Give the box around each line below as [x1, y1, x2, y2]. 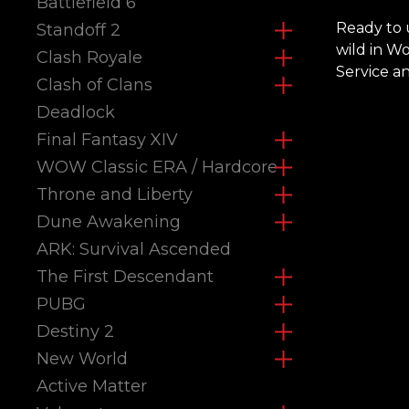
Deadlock [37, 102, 115, 122]
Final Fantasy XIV [37, 130, 178, 150]
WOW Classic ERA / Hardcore [37, 157, 278, 177]
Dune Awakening [37, 212, 181, 232]
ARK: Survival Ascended [37, 239, 231, 259]
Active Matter [37, 376, 147, 396]
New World [37, 349, 128, 369]
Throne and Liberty [37, 184, 193, 204]
